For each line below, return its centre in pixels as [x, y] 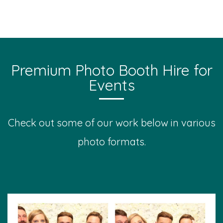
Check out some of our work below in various [111, 123]
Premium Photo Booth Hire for [111, 70]
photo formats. [111, 142]
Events [111, 85]
